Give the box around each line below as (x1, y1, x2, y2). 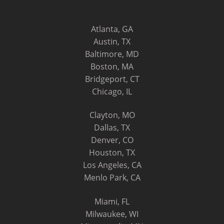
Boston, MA (90, 60, 133, 72)
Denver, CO (90, 134, 133, 146)
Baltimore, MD (85, 48, 139, 59)
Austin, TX (93, 35, 130, 47)
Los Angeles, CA (82, 159, 141, 171)
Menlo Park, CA (83, 172, 140, 183)
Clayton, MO (89, 109, 135, 121)
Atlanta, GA (91, 23, 133, 34)
